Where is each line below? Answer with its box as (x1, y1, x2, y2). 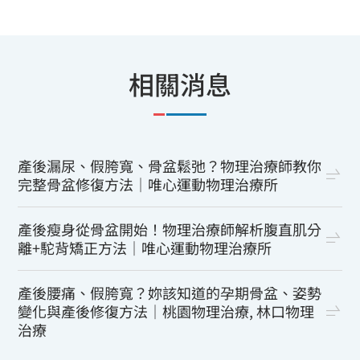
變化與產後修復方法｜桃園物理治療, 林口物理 (18, 301, 315, 322)
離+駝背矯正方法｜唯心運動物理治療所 (18, 237, 272, 259)
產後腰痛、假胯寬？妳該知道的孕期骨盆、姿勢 (18, 282, 322, 304)
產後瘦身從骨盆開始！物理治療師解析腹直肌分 (18, 219, 322, 240)
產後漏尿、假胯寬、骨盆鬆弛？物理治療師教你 (18, 155, 322, 177)
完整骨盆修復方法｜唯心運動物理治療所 (18, 174, 279, 195)
